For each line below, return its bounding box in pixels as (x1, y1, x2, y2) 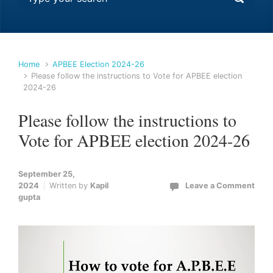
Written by (49, 181, 90, 190)
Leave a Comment (185, 181, 255, 190)
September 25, (18, 169, 75, 179)
